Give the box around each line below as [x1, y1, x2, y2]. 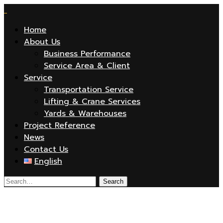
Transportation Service [44, 84, 133, 96]
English [34, 155, 62, 167]
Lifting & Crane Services [44, 96, 140, 108]
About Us [24, 36, 60, 48]
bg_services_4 [4, 202, 90, 219]
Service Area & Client [44, 60, 130, 72]
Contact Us [24, 143, 68, 155]
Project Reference [24, 119, 95, 131]
